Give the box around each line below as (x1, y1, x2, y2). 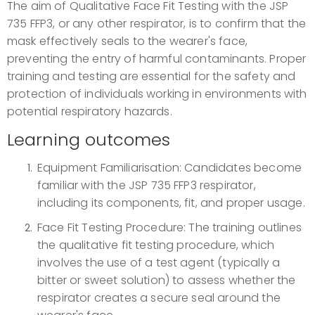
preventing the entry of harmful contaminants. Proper (7, 51, 307, 67)
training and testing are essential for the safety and (7, 68, 296, 85)
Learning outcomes (7, 128, 170, 152)
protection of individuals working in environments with (7, 86, 307, 103)
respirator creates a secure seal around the (37, 290, 281, 307)
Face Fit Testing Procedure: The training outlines (37, 219, 302, 236)
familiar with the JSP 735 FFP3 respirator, (37, 177, 256, 194)
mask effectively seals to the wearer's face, (7, 33, 248, 50)
